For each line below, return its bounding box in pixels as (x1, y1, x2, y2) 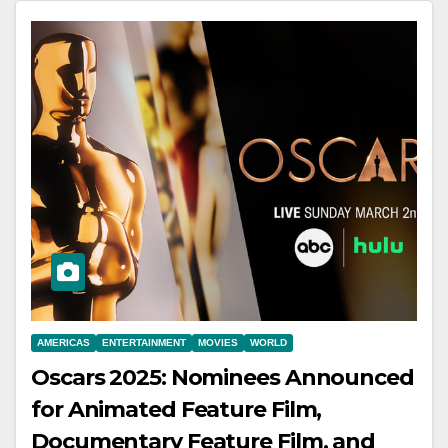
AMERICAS (37, 337, 90, 349)
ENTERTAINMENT (102, 337, 186, 349)
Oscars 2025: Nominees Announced (31, 364, 414, 392)
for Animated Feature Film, (31, 396, 322, 424)
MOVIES (198, 337, 238, 349)
